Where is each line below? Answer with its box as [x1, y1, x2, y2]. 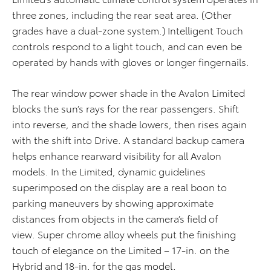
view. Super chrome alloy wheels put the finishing [12, 227, 236, 241]
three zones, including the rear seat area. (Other [12, 7, 232, 22]
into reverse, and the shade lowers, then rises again [12, 117, 247, 131]
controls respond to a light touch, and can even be [12, 39, 242, 53]
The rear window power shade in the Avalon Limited [12, 85, 245, 100]
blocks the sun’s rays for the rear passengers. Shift [12, 101, 239, 116]
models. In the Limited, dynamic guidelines [12, 164, 206, 178]
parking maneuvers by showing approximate [12, 195, 214, 210]
